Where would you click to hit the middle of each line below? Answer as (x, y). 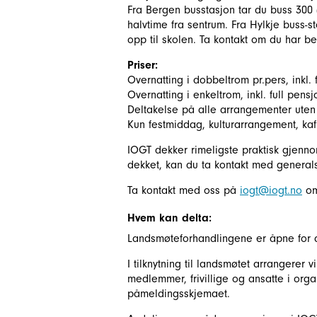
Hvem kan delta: (169, 218)
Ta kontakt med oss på (184, 190)
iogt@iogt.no (271, 190)
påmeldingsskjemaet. (179, 294)
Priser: (143, 65)
